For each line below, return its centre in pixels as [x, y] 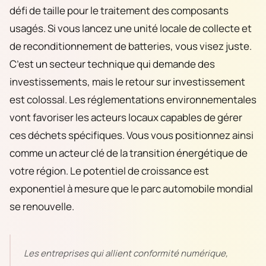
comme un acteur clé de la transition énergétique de [129, 153]
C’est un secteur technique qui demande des [112, 64]
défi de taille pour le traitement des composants [119, 11]
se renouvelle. [42, 207]
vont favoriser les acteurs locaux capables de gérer [126, 118]
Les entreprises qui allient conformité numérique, [126, 254]
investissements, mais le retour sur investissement [127, 82]
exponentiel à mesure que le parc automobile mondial [131, 189]
